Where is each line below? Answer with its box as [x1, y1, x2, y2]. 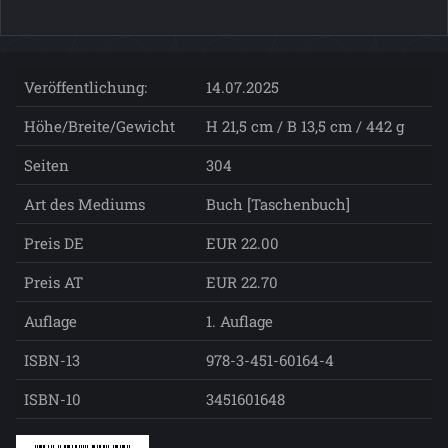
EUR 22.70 [206, 271, 278, 292]
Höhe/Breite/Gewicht [24, 115, 175, 136]
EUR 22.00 [206, 232, 279, 253]
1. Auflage [206, 310, 273, 331]
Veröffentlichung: [24, 76, 147, 97]
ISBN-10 [24, 388, 81, 409]
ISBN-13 [24, 349, 80, 370]
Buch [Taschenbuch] [206, 193, 350, 214]
